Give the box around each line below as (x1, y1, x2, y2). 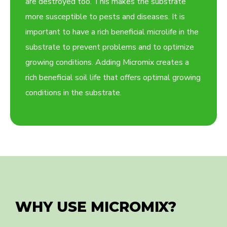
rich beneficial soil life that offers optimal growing (25, 72, 201, 84)
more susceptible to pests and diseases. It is (25, 11, 185, 23)
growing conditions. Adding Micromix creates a (25, 57, 189, 68)
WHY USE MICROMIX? (15, 198, 176, 216)
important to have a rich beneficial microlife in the (25, 26, 199, 38)
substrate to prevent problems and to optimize (25, 42, 194, 53)
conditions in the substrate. (25, 87, 122, 99)
